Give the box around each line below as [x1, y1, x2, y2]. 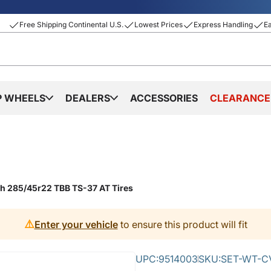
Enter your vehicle [34, 218, 118, 230]
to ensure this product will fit [117, 218, 247, 230]
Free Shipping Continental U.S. [19, 20, 123, 29]
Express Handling [194, 20, 253, 29]
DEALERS [65, 92, 110, 104]
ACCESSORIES [130, 92, 198, 104]
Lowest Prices [134, 20, 183, 29]
